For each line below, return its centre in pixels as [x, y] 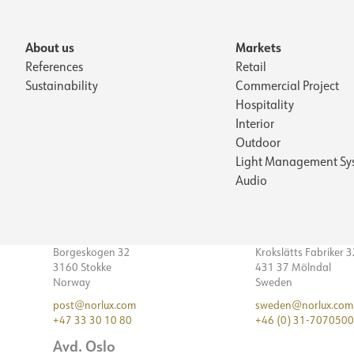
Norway [72, 282]
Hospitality [265, 104]
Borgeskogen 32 [92, 252]
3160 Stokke [82, 267]
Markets [258, 47]
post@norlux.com [94, 305]
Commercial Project [287, 85]
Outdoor [258, 142]
